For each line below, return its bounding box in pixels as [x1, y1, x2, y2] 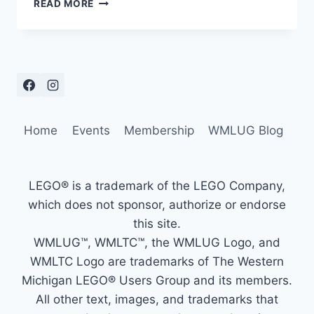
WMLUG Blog [208, 123, 284, 138]
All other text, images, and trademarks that [36, 292, 278, 307]
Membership [123, 123, 194, 138]
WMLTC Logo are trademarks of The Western [30, 254, 284, 269]
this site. [133, 217, 181, 231]
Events [71, 123, 110, 138]
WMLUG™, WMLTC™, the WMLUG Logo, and [34, 235, 280, 250]
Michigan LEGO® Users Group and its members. [22, 273, 292, 288]
